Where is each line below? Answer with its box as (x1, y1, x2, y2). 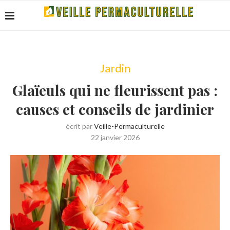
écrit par (65, 122, 94, 130)
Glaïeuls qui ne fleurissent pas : (12, 81, 218, 100)
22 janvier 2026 (90, 133, 140, 142)
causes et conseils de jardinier (16, 100, 214, 119)
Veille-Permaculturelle (93, 122, 165, 130)
